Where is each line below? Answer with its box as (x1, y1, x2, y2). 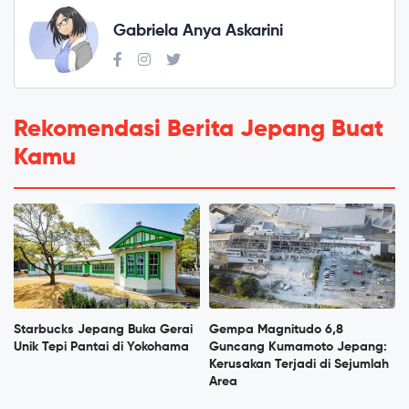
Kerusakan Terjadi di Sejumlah (209, 358, 389, 372)
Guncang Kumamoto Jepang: (209, 341, 387, 354)
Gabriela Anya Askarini (113, 22, 283, 39)
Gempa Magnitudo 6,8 (209, 323, 343, 337)
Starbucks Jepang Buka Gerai (14, 323, 193, 337)
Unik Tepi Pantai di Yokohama (14, 341, 189, 354)
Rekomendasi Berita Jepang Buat (14, 118, 383, 142)
